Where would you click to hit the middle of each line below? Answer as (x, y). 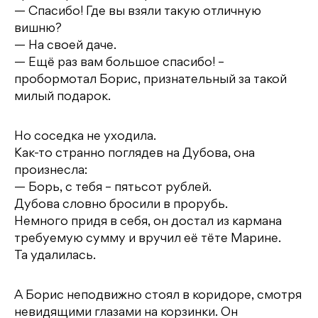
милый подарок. (62, 98)
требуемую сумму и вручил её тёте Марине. (148, 240)
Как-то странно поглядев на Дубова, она (135, 154)
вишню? (38, 29)
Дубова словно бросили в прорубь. (121, 205)
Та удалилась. (55, 257)
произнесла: (51, 171)
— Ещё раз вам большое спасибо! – (119, 64)
